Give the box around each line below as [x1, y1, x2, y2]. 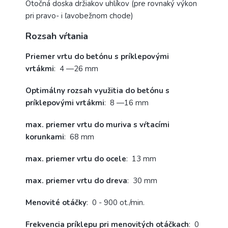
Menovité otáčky [25, 197, 87, 208]
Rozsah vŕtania [25, 30, 88, 43]
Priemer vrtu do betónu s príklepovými [25, 51, 169, 62]
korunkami [25, 132, 64, 142]
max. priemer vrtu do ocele [25, 154, 126, 164]
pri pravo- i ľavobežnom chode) [25, 11, 133, 21]
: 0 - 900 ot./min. [87, 197, 145, 208]
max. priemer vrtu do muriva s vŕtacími [25, 120, 169, 130]
